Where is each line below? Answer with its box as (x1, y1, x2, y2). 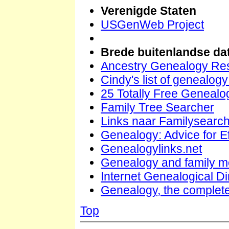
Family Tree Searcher (101, 100, 214, 114)
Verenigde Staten (101, 4, 196, 17)
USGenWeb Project (101, 17, 204, 31)
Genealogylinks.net (101, 142, 202, 155)
